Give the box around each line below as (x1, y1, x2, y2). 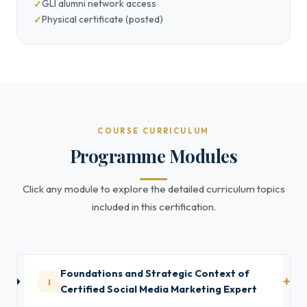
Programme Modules (69, 144, 238, 167)
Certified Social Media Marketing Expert (60, 283, 258, 295)
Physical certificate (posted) (42, 13, 163, 25)
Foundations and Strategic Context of (60, 267, 250, 280)
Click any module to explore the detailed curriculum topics (22, 182, 285, 195)
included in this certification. (91, 200, 216, 213)
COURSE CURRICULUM (97, 126, 210, 136)
